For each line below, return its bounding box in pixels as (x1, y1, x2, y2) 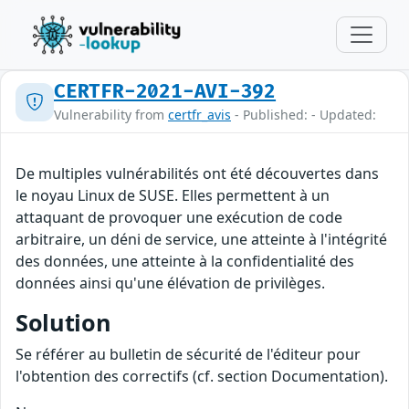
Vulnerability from (54, 106, 168, 123)
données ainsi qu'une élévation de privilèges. (16, 273, 325, 293)
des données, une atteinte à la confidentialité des (16, 251, 354, 271)
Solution (16, 307, 111, 338)
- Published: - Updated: (231, 106, 376, 123)
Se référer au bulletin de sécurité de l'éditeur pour (16, 344, 361, 364)
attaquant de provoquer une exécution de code (16, 207, 342, 227)
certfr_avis (168, 106, 231, 123)
